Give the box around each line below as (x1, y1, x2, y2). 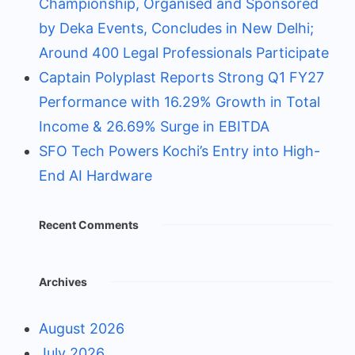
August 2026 (39, 320, 124, 338)
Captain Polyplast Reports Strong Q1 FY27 (39, 69, 324, 86)
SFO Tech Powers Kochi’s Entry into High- (39, 143, 320, 160)
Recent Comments (39, 218, 139, 232)
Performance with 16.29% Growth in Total (39, 94, 320, 111)
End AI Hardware (39, 167, 152, 185)
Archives (39, 275, 87, 289)
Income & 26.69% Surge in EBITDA (39, 118, 269, 136)
